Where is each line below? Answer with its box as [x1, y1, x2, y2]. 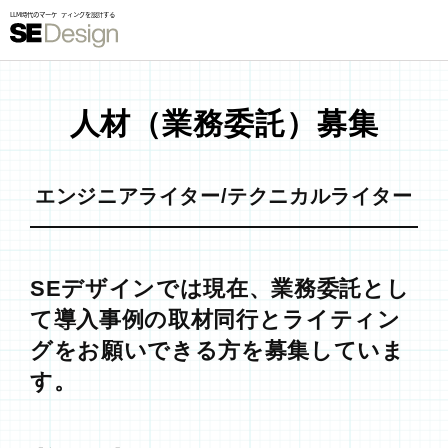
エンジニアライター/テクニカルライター [35, 185, 413, 207]
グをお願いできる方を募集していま [30, 338, 405, 364]
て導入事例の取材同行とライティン [30, 307, 401, 333]
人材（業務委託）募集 [69, 107, 379, 140]
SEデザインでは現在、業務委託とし [30, 276, 410, 302]
